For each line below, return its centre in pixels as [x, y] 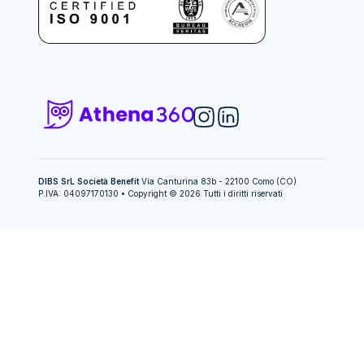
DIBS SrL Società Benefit [89, 181]
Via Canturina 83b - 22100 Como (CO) [218, 181]
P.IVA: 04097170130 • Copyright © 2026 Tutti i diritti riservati [160, 193]
